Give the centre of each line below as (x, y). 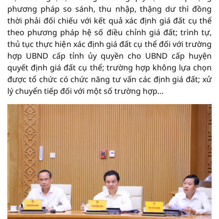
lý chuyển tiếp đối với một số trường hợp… (86, 91)
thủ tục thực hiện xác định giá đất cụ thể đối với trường (109, 44)
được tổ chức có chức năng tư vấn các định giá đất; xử (109, 79)
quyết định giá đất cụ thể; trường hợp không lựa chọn (109, 68)
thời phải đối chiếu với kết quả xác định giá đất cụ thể (109, 21)
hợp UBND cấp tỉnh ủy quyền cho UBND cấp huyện (109, 56)
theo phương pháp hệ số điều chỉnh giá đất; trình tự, (109, 33)
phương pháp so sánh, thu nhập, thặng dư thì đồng (109, 9)
